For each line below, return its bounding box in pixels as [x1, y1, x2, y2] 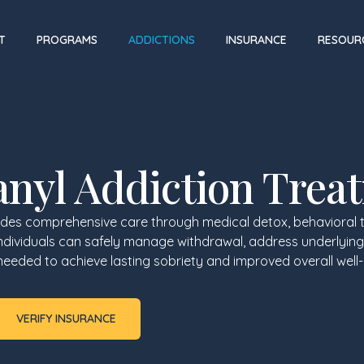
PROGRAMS [36, 32, 97, 47]
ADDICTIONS [128, 32, 195, 47]
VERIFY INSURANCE [16, 311, 116, 327]
